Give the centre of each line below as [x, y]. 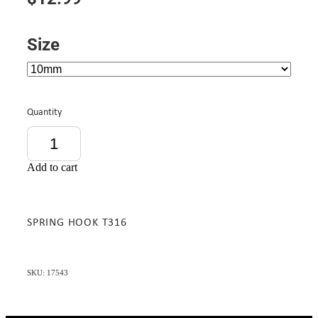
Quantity [44, 112]
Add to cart [52, 168]
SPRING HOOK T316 [77, 222]
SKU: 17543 [48, 273]
